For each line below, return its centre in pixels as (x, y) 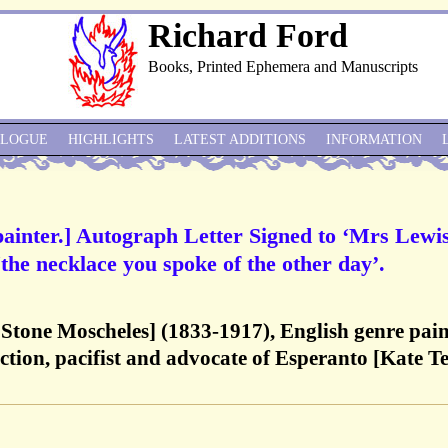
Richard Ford (248, 35)
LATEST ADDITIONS (240, 139)
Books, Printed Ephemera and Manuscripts (283, 66)
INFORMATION (374, 139)
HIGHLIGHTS (111, 139)
